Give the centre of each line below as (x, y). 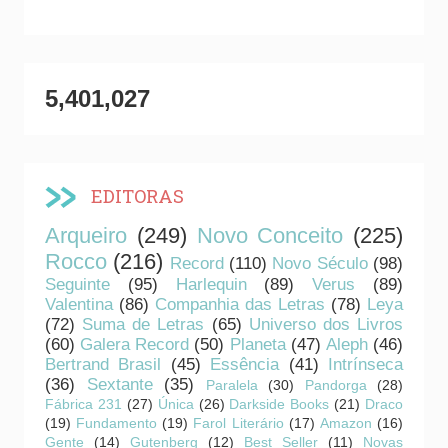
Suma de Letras (143, 325)
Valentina (79, 305)
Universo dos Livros (326, 325)
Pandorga (335, 385)
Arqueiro (86, 236)
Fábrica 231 (83, 404)
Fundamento (117, 423)
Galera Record (135, 345)
